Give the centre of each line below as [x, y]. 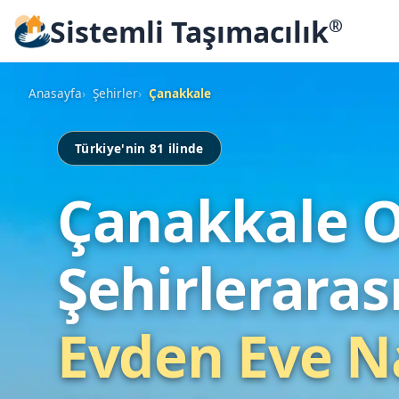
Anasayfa [55, 93]
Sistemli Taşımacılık [189, 31]
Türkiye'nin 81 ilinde [139, 148]
